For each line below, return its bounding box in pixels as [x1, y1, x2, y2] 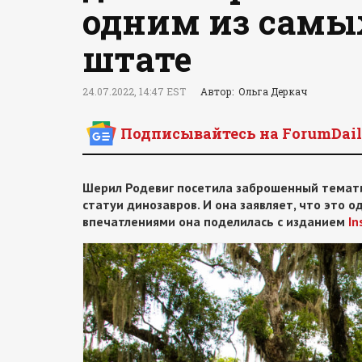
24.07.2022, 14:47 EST [82, 85, 186, 98]
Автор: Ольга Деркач [198, 85, 308, 98]
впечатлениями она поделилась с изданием [82, 213, 348, 229]
